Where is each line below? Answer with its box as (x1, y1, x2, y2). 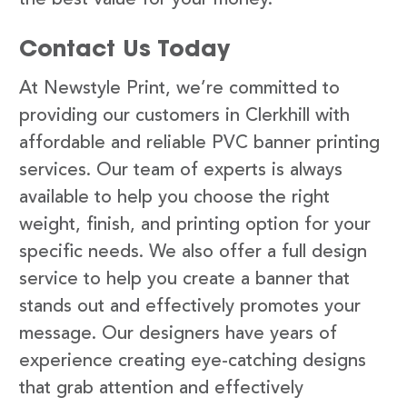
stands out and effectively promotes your (19, 297, 361, 316)
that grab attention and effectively (19, 379, 303, 398)
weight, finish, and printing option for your (19, 215, 371, 234)
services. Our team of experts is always (19, 161, 342, 180)
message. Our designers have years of (19, 324, 337, 343)
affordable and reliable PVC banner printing (19, 134, 380, 153)
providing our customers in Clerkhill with (19, 106, 350, 125)
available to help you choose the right (19, 188, 330, 207)
